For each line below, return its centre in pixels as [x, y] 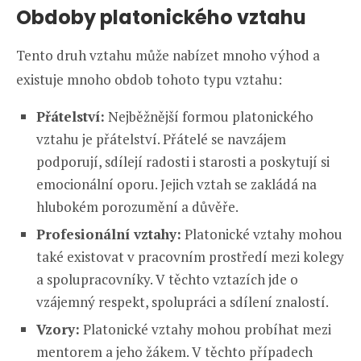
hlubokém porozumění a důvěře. [137, 207]
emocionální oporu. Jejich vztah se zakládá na [176, 185]
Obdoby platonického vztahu [161, 18]
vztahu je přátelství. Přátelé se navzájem [161, 139]
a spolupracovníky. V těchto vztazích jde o [167, 280]
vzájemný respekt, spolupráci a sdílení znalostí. [183, 302]
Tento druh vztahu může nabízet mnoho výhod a [168, 56]
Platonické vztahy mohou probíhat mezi [205, 330]
